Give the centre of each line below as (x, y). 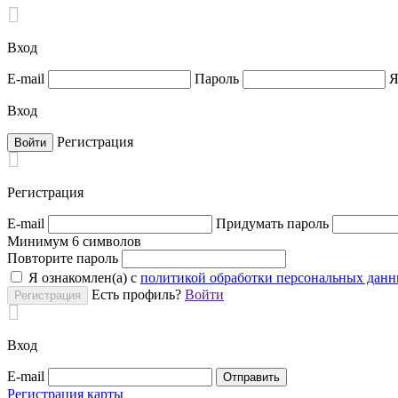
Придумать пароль (272, 223)
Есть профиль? (138, 295)
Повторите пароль (63, 258)
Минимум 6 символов (74, 241)
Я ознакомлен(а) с (84, 278)
